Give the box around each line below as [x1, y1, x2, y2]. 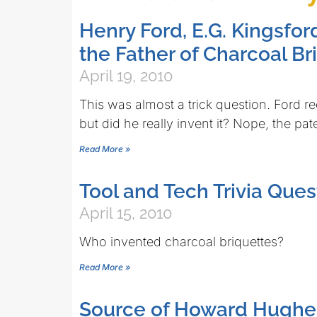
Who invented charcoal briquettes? [79, 234, 284, 249]
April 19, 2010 [79, 67, 173, 85]
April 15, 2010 [79, 204, 172, 222]
